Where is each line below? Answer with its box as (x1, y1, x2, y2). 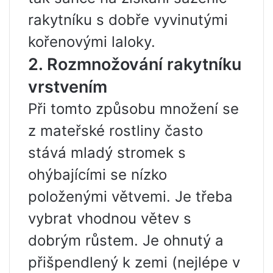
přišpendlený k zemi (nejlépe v (28, 253, 240, 271)
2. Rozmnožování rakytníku (28, 54, 241, 74)
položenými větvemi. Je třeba (28, 188, 233, 205)
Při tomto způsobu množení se (28, 100, 239, 118)
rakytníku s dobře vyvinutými (28, 11, 228, 29)
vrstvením (28, 77, 107, 97)
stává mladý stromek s (28, 144, 186, 161)
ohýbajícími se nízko (28, 166, 167, 183)
